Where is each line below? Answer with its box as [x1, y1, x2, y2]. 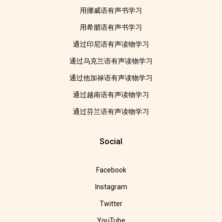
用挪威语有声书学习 [80, 6, 142, 14]
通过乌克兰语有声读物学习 [69, 57, 153, 65]
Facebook [96, 166, 126, 174]
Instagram [95, 183, 127, 191]
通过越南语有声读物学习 [73, 91, 149, 99]
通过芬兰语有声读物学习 [73, 108, 149, 115]
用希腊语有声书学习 [80, 23, 142, 31]
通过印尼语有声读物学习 [73, 40, 149, 48]
